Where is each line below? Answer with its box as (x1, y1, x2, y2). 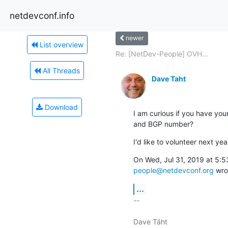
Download (43, 102, 78, 111)
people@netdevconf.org (133, 165, 214, 175)
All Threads (41, 66, 80, 75)
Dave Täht (133, 217, 167, 226)
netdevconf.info (10, 10, 74, 21)
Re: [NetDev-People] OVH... (115, 49, 208, 58)
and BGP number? (133, 119, 193, 128)
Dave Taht (151, 74, 186, 83)
